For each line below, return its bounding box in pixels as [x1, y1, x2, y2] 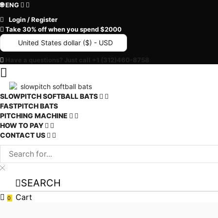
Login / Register [9, 16, 57, 23]
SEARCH [20, 177, 61, 189]
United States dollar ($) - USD [18, 38, 113, 47]
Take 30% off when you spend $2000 [5, 25, 122, 33]
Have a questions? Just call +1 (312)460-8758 [5, 56, 149, 64]
